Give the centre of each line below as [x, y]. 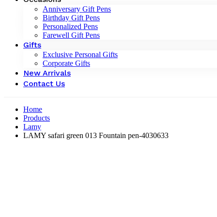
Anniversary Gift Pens [77, 9]
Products [37, 118]
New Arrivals [47, 73]
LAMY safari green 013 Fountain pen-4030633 [96, 135]
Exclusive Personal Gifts [80, 54]
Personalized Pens [70, 26]
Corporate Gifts [66, 63]
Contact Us [44, 83]
